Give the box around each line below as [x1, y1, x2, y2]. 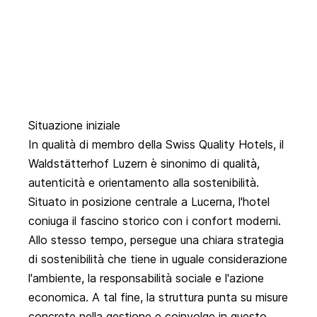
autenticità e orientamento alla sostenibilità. [28, 175, 259, 190]
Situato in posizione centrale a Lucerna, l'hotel [28, 195, 270, 209]
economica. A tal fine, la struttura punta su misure [28, 290, 288, 305]
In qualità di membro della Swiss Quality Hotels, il [28, 137, 284, 152]
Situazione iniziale [28, 118, 120, 133]
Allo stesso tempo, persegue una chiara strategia [28, 233, 284, 248]
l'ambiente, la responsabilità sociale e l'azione [28, 271, 264, 286]
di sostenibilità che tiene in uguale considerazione [28, 252, 287, 267]
